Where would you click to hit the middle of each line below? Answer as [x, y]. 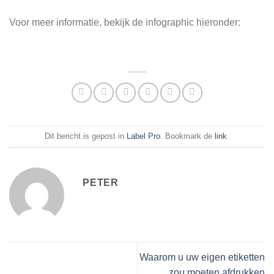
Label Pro [143, 136]
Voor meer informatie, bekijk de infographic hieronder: [125, 23]
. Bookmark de [187, 136]
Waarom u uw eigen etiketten [202, 257]
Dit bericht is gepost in [86, 136]
